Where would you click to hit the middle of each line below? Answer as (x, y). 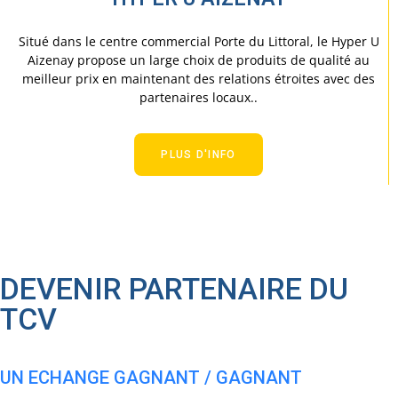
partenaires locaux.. (199, 97)
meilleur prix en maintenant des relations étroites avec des (199, 78)
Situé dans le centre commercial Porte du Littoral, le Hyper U (199, 41)
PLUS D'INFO (199, 154)
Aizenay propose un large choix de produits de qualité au (199, 60)
